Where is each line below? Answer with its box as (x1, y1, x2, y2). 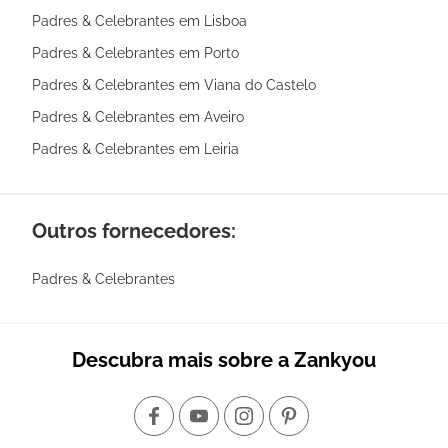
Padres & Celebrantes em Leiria (32, 140, 239, 157)
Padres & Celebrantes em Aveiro (32, 108, 244, 125)
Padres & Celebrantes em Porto (32, 44, 239, 61)
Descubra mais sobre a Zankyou (72, 347, 376, 372)
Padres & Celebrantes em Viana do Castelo (32, 76, 316, 93)
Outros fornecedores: (32, 218, 236, 243)
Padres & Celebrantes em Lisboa (32, 12, 247, 29)
